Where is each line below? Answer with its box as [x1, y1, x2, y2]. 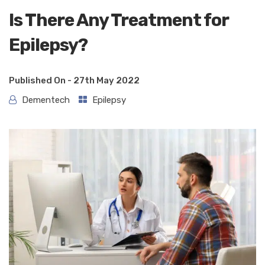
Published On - [9, 75, 73, 86]
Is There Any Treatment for [9, 9, 228, 31]
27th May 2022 [73, 75, 140, 86]
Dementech [22, 95, 70, 106]
